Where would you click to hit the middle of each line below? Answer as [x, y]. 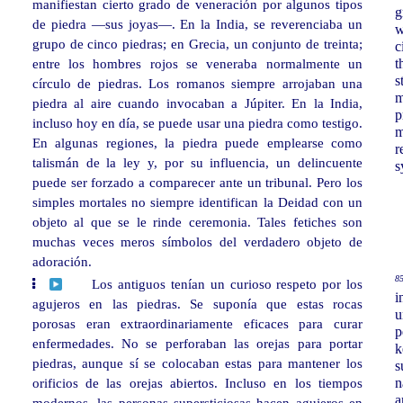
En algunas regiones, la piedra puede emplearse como [197, 143]
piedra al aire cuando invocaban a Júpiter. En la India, [197, 103]
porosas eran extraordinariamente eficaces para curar [197, 324]
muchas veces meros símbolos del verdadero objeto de [197, 242]
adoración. [62, 262]
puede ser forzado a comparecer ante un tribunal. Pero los [197, 183]
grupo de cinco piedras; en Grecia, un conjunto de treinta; [197, 44]
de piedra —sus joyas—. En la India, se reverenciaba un [197, 24]
